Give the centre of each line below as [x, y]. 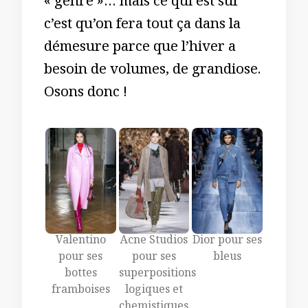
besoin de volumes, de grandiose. [152, 71]
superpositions [157, 275]
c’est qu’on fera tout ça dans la [142, 26]
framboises [80, 291]
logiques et [154, 291]
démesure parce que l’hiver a [140, 48]
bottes [80, 275]
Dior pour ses [228, 242]
